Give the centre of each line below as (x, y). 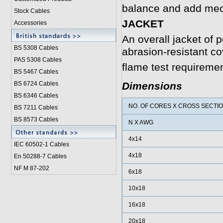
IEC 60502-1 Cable (40, 144)
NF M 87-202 (31, 168)
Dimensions (152, 86)
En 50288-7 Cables (40, 156)
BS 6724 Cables (36, 84)
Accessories (30, 23)
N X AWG (141, 122)
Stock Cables (32, 11)
